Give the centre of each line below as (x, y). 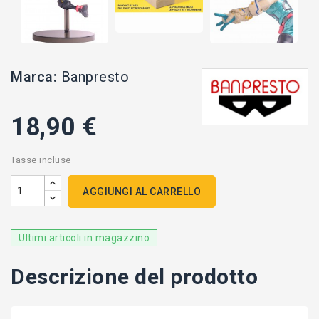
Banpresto (95, 77)
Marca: (34, 77)
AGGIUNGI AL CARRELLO (142, 192)
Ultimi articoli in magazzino (84, 238)
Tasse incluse (41, 160)
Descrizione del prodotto (134, 277)
